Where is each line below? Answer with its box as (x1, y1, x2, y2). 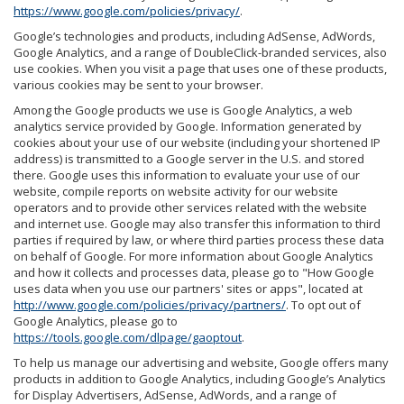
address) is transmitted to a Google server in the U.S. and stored (14, 150, 364, 167)
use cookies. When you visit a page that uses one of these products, (14, 60, 387, 77)
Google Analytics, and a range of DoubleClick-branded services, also (14, 43, 387, 60)
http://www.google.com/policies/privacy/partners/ (14, 296, 286, 313)
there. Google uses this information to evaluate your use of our (14, 166, 360, 183)
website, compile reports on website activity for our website (14, 182, 338, 199)
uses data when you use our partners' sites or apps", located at (14, 280, 363, 297)
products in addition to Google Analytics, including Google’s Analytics (14, 370, 386, 387)
